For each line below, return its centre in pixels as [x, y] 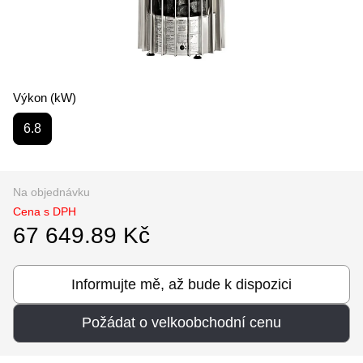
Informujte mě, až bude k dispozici [181, 284]
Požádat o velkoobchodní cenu [181, 323]
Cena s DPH [45, 211]
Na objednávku [51, 192]
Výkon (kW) [45, 97]
